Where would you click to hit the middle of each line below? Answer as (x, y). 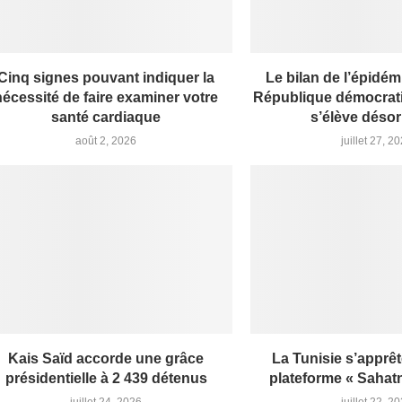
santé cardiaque (106, 117)
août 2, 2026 (106, 140)
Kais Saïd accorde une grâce (106, 358)
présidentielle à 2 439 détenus (106, 378)
